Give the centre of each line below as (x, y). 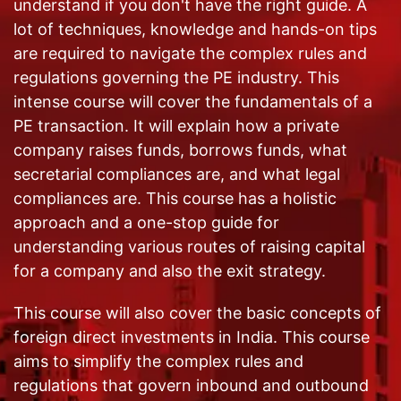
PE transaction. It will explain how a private (176, 125)
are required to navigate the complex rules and (190, 53)
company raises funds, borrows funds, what (180, 149)
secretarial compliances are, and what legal (177, 174)
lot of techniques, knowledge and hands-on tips (195, 29)
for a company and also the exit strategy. (170, 270)
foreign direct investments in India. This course (192, 337)
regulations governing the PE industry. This (176, 77)
